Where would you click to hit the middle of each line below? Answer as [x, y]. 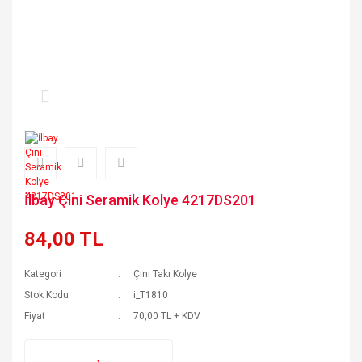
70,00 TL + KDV [167, 316]
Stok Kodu [46, 295]
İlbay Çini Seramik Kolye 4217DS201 [140, 200]
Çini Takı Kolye [166, 274]
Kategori [43, 274]
